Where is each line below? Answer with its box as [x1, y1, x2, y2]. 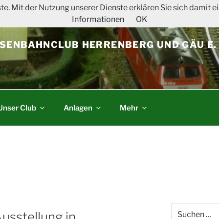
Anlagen [64, 103, 93, 112]
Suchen [171, 203, 196, 212]
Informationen [72, 15, 124, 24]
